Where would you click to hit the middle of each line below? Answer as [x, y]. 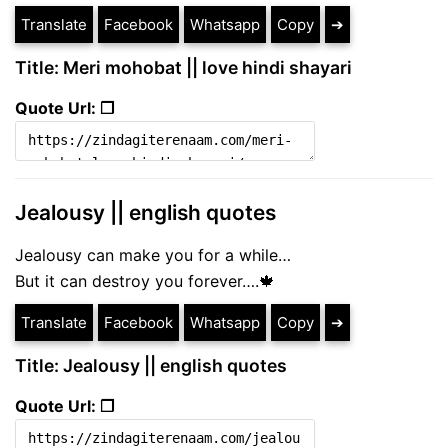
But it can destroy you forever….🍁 [145, 280]
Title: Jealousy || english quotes [151, 365]
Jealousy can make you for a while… [153, 254]
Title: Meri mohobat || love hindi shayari [183, 68]
